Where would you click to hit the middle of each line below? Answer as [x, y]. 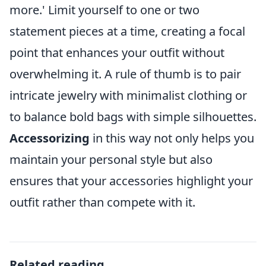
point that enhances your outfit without [117, 52]
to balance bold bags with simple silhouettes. [133, 116]
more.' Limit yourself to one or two [104, 9]
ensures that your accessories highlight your [131, 180]
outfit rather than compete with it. [102, 202]
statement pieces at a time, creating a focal [127, 31]
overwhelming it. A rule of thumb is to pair [125, 74]
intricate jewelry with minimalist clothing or [128, 95]
